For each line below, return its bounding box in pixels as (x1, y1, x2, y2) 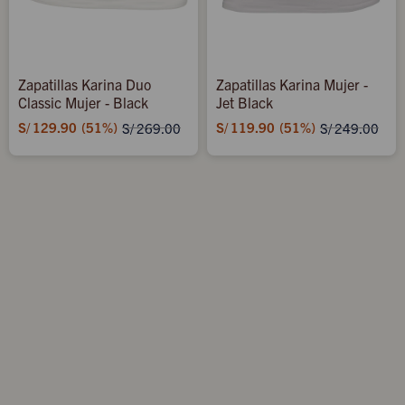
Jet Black (216, 93, 273, 111)
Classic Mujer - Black (18, 93, 148, 111)
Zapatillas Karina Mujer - (216, 75, 368, 93)
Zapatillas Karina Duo (18, 75, 151, 93)
